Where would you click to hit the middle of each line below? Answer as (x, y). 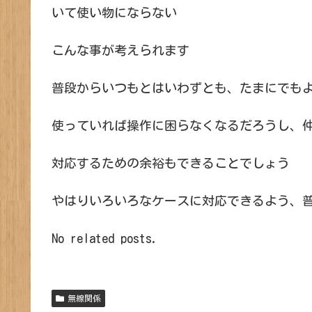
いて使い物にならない (114, 13)
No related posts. (105, 239)
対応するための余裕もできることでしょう (171, 163)
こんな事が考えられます (120, 50)
